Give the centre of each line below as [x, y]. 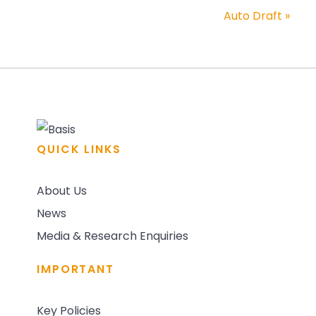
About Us [62, 192]
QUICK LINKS [79, 150]
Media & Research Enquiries [113, 237]
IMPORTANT [75, 270]
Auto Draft [254, 17]
